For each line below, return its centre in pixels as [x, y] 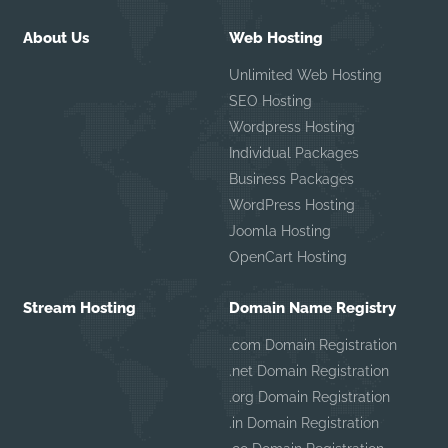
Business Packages [291, 178]
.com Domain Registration [312, 344]
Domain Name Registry [312, 307]
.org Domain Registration [309, 396]
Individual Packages [293, 152]
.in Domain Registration [303, 422]
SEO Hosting [270, 100]
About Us [56, 37]
